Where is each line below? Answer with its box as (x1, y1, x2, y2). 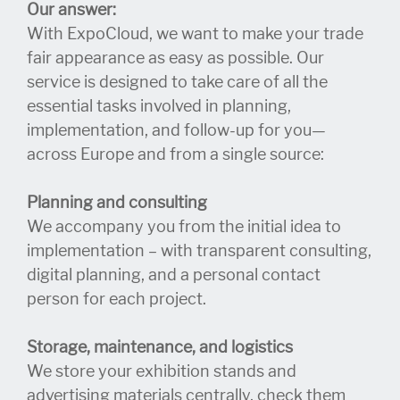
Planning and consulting (27, 193, 207, 213)
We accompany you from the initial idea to (27, 217, 341, 237)
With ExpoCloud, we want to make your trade (27, 24, 363, 45)
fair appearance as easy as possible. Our (27, 48, 324, 69)
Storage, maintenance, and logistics (27, 337, 293, 358)
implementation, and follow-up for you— (27, 121, 326, 141)
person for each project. (27, 289, 206, 310)
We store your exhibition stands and (27, 362, 296, 382)
